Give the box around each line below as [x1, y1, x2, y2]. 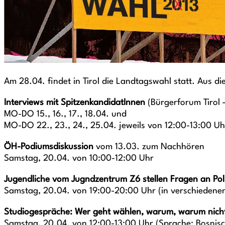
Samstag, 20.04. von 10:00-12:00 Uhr [4, 154, 154, 163]
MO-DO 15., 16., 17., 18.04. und [4, 110, 127, 119]
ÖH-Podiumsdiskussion [4, 143, 93, 151]
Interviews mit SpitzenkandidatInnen [4, 98, 145, 107]
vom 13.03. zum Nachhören [93, 143, 204, 151]
